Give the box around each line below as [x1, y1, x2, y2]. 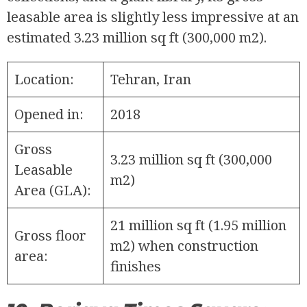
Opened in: [14, 104, 84, 123]
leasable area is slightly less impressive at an [7, 7, 299, 26]
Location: [14, 69, 74, 88]
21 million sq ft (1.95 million [110, 215, 286, 234]
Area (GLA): [14, 180, 91, 199]
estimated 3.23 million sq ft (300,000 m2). [7, 27, 267, 47]
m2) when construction [110, 236, 258, 255]
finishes [110, 256, 161, 275]
